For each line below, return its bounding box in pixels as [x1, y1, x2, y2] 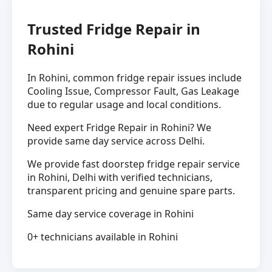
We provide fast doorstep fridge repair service [27, 157, 240, 171]
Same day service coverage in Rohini [27, 206, 194, 220]
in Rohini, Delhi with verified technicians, [27, 170, 212, 184]
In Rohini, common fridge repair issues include [27, 70, 242, 84]
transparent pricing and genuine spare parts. [27, 183, 235, 197]
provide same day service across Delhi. [27, 134, 205, 148]
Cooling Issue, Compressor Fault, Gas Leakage [27, 84, 239, 98]
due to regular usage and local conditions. [27, 97, 221, 111]
